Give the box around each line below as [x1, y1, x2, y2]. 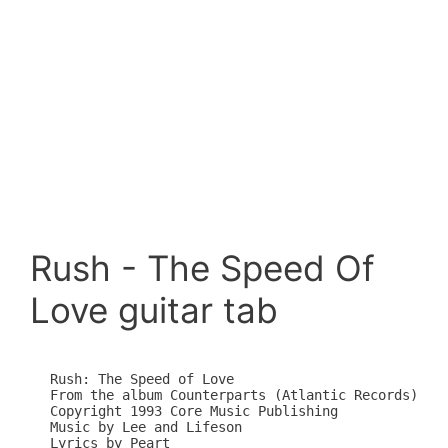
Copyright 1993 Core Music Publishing [50, 403, 338, 420]
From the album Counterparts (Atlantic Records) [50, 387, 418, 404]
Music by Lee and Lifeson [50, 419, 242, 436]
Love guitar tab [30, 289, 278, 332]
